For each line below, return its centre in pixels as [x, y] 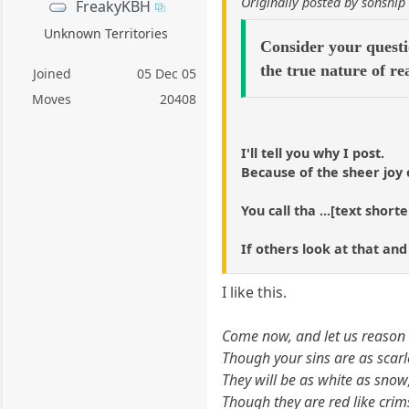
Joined [52, 73]
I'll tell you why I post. [313, 153]
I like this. [255, 293]
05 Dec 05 [167, 73]
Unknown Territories [106, 33]
